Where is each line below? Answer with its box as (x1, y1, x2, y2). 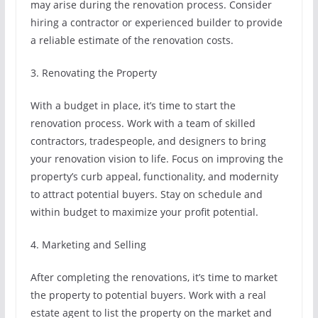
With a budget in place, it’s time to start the (30, 99, 236, 112)
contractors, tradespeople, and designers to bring (30, 134, 266, 148)
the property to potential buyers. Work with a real (30, 288, 266, 302)
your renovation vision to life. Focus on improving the (30, 152, 283, 165)
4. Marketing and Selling (30, 238, 146, 251)
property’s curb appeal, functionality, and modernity (30, 170, 278, 183)
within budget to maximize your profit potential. (30, 205, 258, 219)
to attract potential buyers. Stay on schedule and (30, 187, 263, 201)
